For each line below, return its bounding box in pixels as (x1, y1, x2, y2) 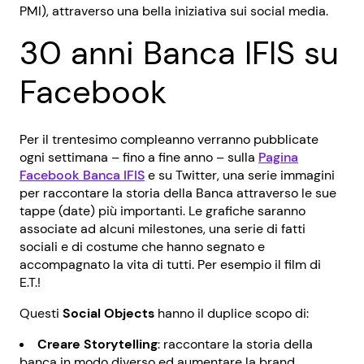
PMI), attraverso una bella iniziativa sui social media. (19, 2, 328, 19)
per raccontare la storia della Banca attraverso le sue (19, 184, 336, 201)
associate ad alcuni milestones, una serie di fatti (19, 220, 305, 237)
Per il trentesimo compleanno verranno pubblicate (19, 131, 318, 148)
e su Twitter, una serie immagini (145, 167, 335, 184)
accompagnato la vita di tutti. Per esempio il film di (19, 256, 321, 273)
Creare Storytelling (37, 336, 158, 353)
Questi (19, 305, 63, 322)
